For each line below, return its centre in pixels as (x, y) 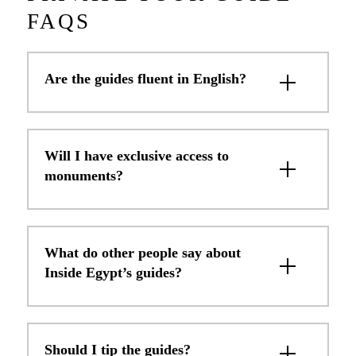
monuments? (84, 176)
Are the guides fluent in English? (146, 79)
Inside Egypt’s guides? (114, 273)
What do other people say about (143, 253)
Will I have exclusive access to (137, 156)
